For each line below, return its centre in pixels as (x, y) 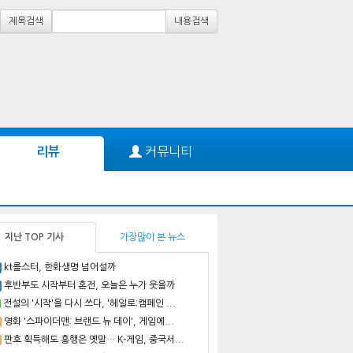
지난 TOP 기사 (34, 237)
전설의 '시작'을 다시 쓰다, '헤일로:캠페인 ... (89, 303)
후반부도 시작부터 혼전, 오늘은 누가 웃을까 (89, 285)
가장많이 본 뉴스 (152, 237)
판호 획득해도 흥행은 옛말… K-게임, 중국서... (94, 339)
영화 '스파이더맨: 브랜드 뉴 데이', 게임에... (89, 321)
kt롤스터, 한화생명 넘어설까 (60, 267)
